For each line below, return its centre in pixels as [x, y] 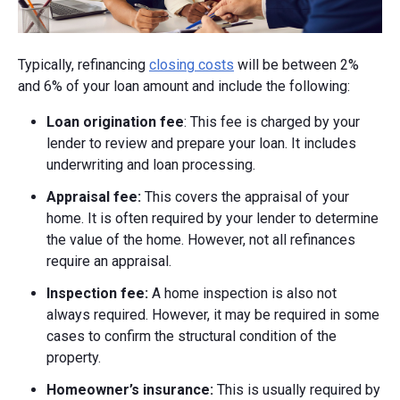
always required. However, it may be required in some [213, 314]
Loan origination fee [115, 121]
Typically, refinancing [83, 64]
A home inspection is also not [242, 293]
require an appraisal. [109, 261]
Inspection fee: [97, 293]
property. [74, 357]
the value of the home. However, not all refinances [201, 239]
